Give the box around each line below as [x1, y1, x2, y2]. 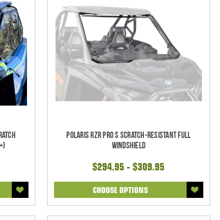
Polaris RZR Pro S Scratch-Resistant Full [66, 130, 191, 140]
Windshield [111, 140, 146, 151]
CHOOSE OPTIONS [92, 185, 148, 195]
